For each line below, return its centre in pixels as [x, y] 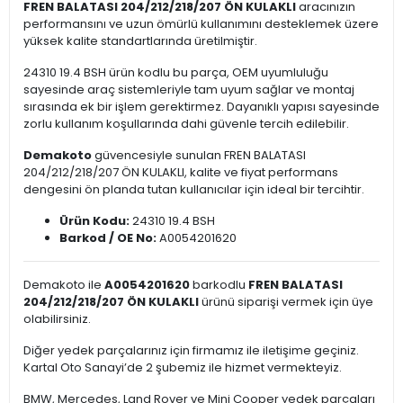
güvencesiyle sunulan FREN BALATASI [199, 156]
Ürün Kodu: [94, 221]
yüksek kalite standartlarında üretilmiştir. [140, 41]
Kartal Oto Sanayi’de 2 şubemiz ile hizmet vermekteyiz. [183, 368]
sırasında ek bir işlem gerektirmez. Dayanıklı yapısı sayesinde [201, 107]
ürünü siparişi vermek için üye [286, 302]
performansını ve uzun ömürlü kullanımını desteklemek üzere [201, 24]
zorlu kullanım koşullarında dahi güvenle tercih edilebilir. [186, 124]
